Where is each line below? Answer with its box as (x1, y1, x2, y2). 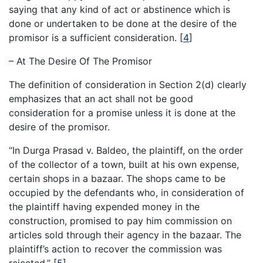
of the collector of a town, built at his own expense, (9, 159, 239, 171)
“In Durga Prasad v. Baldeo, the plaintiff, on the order (9, 144, 243, 157)
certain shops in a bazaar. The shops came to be (9, 173, 225, 185)
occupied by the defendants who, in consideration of (9, 187, 244, 199)
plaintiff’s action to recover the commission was (9, 243, 222, 255)
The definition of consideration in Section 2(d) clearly (9, 79, 247, 91)
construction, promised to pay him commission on (9, 215, 232, 227)
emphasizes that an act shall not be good (9, 93, 193, 105)
